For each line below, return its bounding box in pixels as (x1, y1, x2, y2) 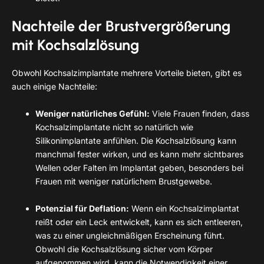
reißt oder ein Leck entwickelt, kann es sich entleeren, (35, 216, 243, 227)
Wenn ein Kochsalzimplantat (129, 203, 239, 213)
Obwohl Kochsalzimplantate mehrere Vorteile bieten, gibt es (12, 67, 242, 78)
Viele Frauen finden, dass (150, 108, 249, 118)
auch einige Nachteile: (12, 81, 97, 91)
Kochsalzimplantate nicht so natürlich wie (35, 121, 193, 132)
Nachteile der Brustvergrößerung (12, 16, 230, 35)
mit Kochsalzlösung (12, 35, 139, 54)
